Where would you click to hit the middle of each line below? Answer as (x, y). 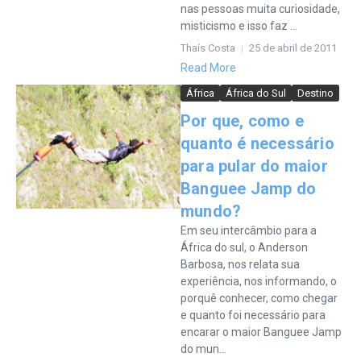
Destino (315, 93)
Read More (208, 68)
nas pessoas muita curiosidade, (260, 9)
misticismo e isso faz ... (239, 26)
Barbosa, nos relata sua (240, 264)
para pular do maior (254, 166)
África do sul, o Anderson (244, 247)
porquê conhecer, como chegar (259, 298)
